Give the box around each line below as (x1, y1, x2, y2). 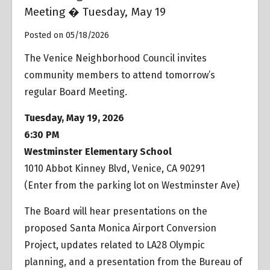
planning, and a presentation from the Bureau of (24, 256, 242, 268)
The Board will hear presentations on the (24, 205, 207, 217)
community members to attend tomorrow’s (24, 69, 215, 81)
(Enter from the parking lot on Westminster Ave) (24, 179, 239, 191)
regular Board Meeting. (24, 86, 127, 98)
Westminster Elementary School (24, 145, 172, 157)
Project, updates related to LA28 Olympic (24, 239, 205, 251)
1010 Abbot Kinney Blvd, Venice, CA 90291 (24, 162, 205, 174)
